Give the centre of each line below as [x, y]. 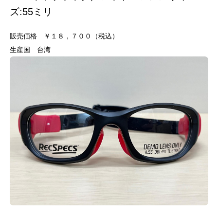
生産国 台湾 [30, 50]
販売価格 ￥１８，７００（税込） [64, 36]
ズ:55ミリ [31, 12]
